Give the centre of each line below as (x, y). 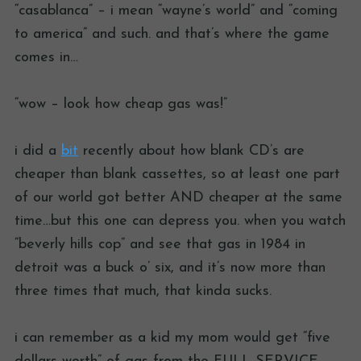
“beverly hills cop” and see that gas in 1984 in (160, 245)
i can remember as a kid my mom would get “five (172, 338)
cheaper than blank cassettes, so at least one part (177, 175)
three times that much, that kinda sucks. (143, 292)
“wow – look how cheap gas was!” (121, 105)
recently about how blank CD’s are (191, 151)
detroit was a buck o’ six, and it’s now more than (170, 268)
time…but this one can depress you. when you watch (180, 222)
